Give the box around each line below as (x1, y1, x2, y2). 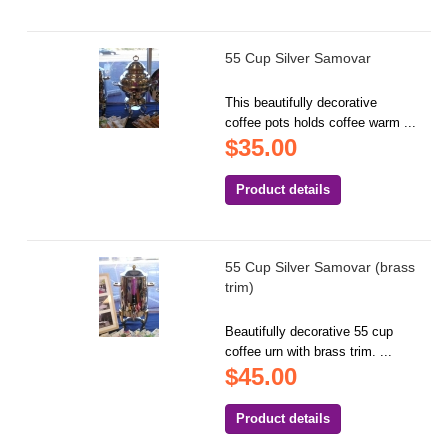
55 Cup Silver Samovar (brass (225, 259, 416, 276)
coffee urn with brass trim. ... (225, 344, 393, 360)
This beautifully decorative (225, 95, 378, 111)
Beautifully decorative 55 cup (225, 324, 394, 340)
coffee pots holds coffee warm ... (225, 115, 417, 131)
